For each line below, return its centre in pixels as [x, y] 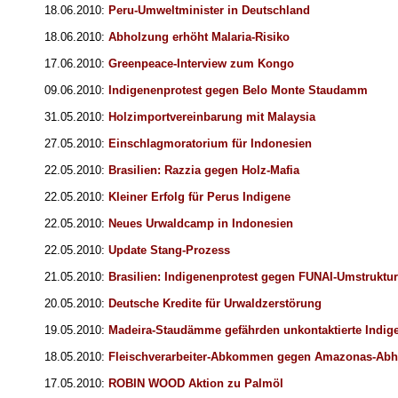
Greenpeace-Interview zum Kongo [201, 64]
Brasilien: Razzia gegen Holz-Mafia [204, 171]
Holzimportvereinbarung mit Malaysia [212, 117]
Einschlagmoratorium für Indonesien [210, 144]
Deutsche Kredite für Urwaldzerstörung [215, 304]
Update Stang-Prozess [169, 251]
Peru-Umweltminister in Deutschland [209, 11]
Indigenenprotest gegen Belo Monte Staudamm [238, 91]
